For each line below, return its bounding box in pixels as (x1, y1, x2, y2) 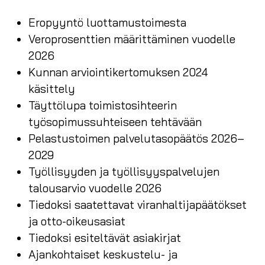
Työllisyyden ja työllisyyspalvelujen (28, 164, 219, 179)
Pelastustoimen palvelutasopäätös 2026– (28, 131, 244, 146)
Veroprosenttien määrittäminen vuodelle (28, 31, 235, 46)
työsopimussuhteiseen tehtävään (28, 114, 202, 129)
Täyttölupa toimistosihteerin (28, 98, 177, 112)
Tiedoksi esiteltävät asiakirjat (28, 230, 181, 245)
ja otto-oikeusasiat (28, 214, 125, 228)
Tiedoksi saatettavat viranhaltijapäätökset (28, 197, 247, 212)
